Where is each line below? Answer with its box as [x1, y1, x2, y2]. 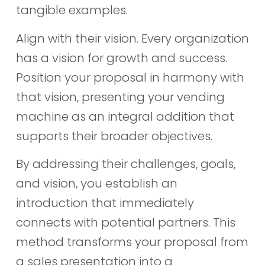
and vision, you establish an [15, 174, 177, 192]
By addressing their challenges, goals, [15, 155, 235, 172]
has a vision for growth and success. [15, 49, 227, 66]
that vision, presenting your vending [15, 88, 225, 105]
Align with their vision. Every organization [15, 30, 249, 47]
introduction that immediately [15, 194, 194, 211]
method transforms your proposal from [15, 233, 248, 250]
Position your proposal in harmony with [15, 69, 244, 86]
